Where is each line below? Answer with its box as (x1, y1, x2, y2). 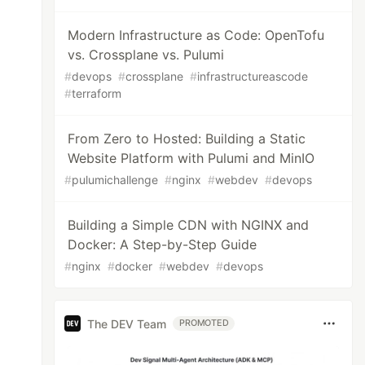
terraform (72, 86, 122, 100)
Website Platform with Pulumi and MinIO (68, 150, 315, 166)
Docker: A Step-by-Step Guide (68, 236, 257, 253)
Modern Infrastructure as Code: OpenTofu (68, 27, 325, 43)
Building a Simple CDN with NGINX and (68, 217, 310, 233)
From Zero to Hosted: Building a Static (68, 130, 306, 147)
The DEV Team (87, 316, 167, 331)
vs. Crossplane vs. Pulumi (68, 46, 225, 63)
